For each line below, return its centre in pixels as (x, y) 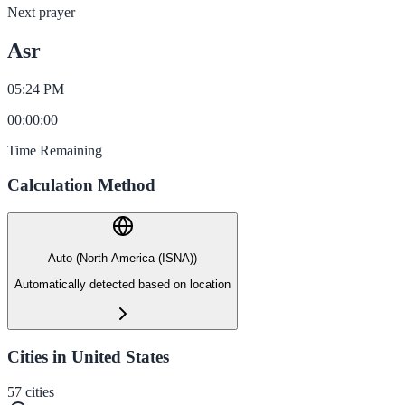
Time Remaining (55, 150)
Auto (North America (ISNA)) (122, 259)
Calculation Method (81, 185)
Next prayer (41, 12)
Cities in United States (88, 356)
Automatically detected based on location (122, 284)
